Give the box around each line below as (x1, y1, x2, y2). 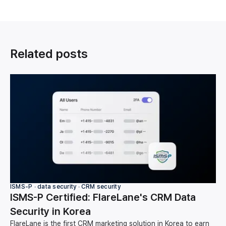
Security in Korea (10, 205, 91, 217)
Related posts (10, 46, 88, 61)
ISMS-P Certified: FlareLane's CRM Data (10, 191, 196, 203)
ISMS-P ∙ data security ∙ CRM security (10, 183, 121, 190)
